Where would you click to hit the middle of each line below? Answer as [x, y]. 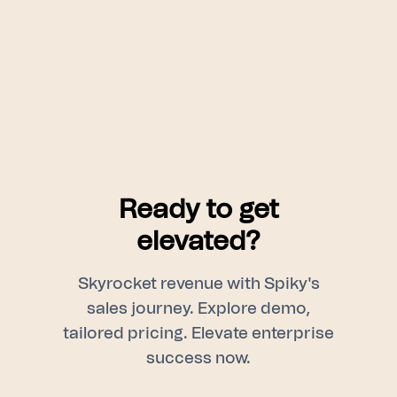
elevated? [198, 241]
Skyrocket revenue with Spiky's [198, 284]
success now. [198, 358]
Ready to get [198, 210]
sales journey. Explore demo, [198, 309]
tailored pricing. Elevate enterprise [198, 334]
